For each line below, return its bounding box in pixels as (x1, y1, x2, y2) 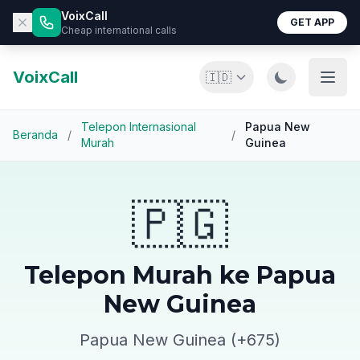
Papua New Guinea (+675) (80, 330, 280, 350)
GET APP (290, 16, 334, 28)
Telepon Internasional (81, 120, 196, 133)
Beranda (13, 128, 58, 141)
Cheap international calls (61, 24, 177, 36)
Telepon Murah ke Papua (24, 260, 336, 290)
